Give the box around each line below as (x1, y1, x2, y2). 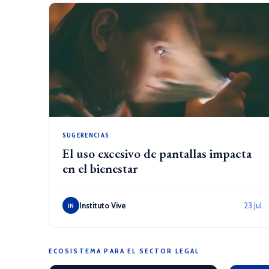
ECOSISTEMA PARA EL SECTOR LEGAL (48, 246, 200, 255)
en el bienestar (62, 160, 138, 177)
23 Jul (243, 200, 262, 210)
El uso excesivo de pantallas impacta (62, 145, 252, 162)
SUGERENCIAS (62, 131, 110, 139)
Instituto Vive (79, 200, 126, 210)
